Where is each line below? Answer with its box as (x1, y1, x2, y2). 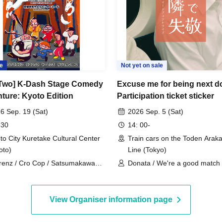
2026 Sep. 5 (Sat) (128, 107, 183, 115)
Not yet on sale (121, 61, 163, 69)
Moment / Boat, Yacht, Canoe (128, 181, 220, 190)
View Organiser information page (50, 195, 172, 204)
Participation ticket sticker (117, 91, 214, 100)
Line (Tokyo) (128, 145, 166, 154)
